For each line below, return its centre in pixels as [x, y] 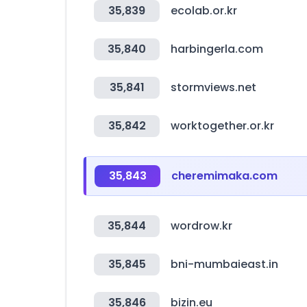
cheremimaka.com [224, 176]
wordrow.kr [201, 226]
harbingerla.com [217, 49]
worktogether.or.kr [222, 126]
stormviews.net [213, 87]
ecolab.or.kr [204, 11]
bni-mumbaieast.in [224, 264]
